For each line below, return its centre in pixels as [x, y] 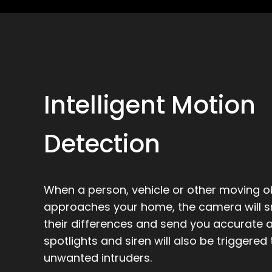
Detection [102, 144]
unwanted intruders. [98, 258]
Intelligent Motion [150, 105]
